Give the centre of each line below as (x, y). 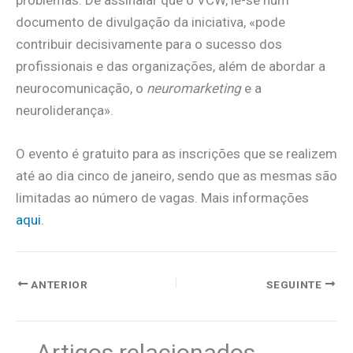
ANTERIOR (58, 284)
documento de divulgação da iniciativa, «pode (150, 22)
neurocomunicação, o (81, 89)
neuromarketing (194, 89)
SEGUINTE (296, 284)
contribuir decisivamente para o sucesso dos (149, 45)
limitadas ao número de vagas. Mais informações (162, 198)
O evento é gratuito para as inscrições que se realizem (176, 154)
